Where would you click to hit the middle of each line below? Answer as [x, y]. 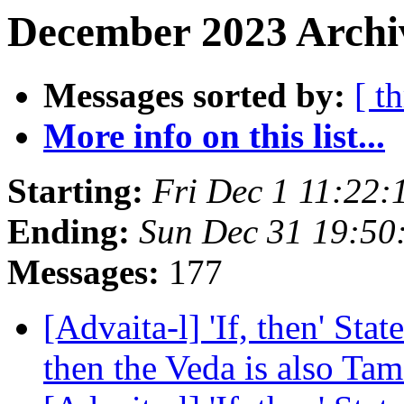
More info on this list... [214, 136]
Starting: [75, 191]
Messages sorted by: [194, 96]
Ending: [69, 232]
